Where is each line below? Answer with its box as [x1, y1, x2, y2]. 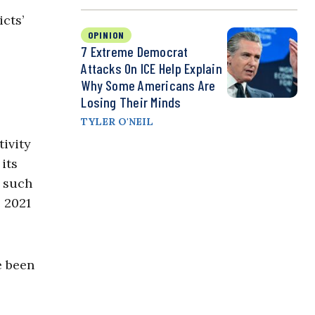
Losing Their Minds [81, 94, 181, 111]
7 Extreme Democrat [81, 43, 188, 60]
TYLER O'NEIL [81, 115, 154, 129]
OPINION [88, 29, 125, 41]
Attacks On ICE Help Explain [81, 60, 222, 77]
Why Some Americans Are [81, 77, 216, 94]
